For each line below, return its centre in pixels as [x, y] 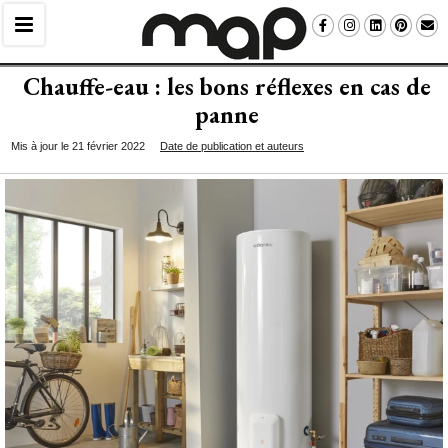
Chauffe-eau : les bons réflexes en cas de [226, 86]
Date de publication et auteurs [232, 146]
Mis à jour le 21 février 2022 [78, 146]
